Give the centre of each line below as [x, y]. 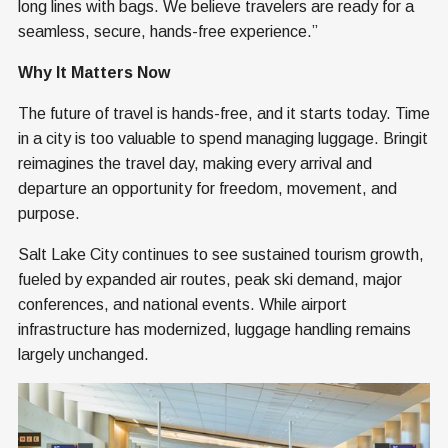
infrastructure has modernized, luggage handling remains [214, 329]
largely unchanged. [83, 354]
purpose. [49, 213]
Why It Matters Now [94, 72]
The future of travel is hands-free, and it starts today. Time [224, 113]
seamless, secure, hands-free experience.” [168, 31]
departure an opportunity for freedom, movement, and [207, 188]
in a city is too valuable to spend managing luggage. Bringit [223, 138]
